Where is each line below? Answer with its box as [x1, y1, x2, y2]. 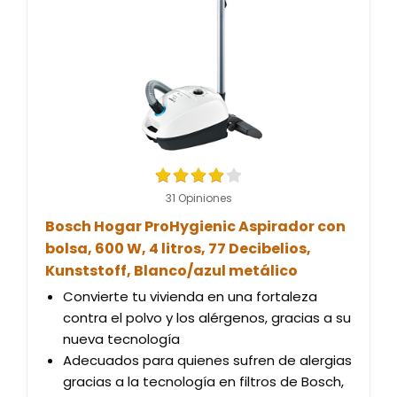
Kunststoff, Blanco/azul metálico [45, 261, 298, 281]
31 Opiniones [165, 191, 232, 206]
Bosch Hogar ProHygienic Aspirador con [45, 216, 346, 237]
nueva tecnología [63, 330, 180, 348]
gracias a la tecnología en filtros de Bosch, [63, 372, 344, 391]
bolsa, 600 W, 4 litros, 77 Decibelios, [45, 238, 311, 259]
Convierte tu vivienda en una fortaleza [63, 287, 317, 306]
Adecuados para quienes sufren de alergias [63, 351, 352, 370]
